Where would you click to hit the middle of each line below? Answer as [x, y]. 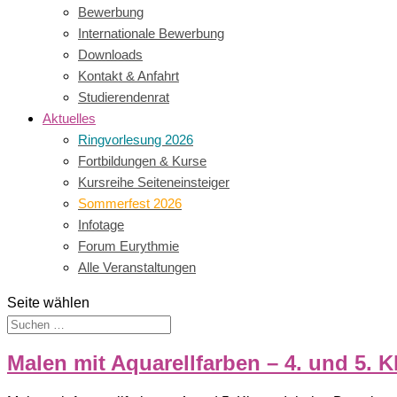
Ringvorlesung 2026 [136, 140]
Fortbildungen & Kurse [142, 161]
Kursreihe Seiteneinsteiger [154, 182]
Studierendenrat [124, 97]
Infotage [101, 225]
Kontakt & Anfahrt [128, 76]
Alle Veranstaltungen [137, 267]
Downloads [110, 54]
